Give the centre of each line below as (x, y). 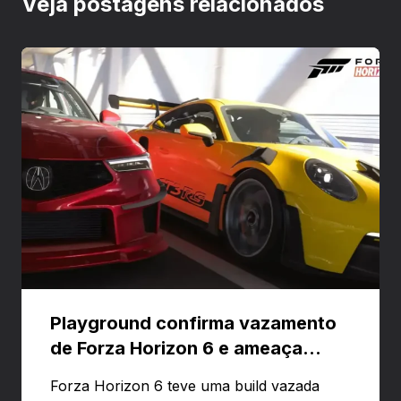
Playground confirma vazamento (193, 323)
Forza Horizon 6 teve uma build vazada (185, 385)
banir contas (105, 373)
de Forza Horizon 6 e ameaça (176, 348)
